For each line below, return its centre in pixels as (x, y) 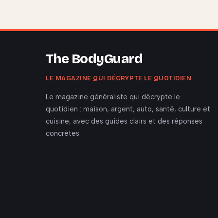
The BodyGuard (94, 59)
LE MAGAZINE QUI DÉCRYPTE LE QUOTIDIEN (119, 78)
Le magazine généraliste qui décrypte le (113, 97)
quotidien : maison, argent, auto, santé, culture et (128, 109)
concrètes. (63, 133)
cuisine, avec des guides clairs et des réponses (124, 121)
